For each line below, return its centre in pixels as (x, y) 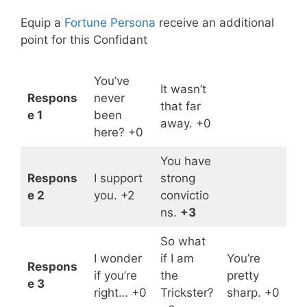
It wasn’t (183, 89)
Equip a (42, 23)
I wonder (118, 258)
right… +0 (120, 292)
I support (118, 178)
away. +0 (185, 123)
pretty (243, 275)
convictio (184, 195)
